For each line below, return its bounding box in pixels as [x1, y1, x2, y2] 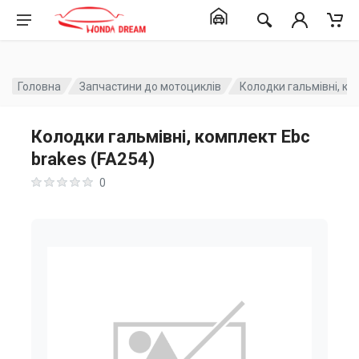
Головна [18, 79, 61, 93]
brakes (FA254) [31, 149, 155, 169]
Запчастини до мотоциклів [79, 79, 222, 93]
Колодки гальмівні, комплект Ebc [31, 127, 310, 147]
